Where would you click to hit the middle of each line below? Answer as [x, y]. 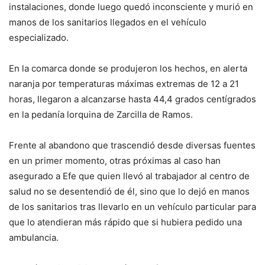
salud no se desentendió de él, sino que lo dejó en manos [129, 191]
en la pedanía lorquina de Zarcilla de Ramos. [101, 114]
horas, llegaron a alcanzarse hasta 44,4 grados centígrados [132, 99]
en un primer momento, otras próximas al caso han [115, 160]
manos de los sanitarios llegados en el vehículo [108, 22]
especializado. [39, 37]
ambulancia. [34, 237]
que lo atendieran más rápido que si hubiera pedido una [125, 222]
